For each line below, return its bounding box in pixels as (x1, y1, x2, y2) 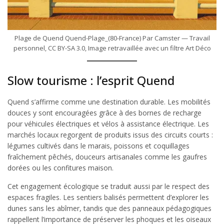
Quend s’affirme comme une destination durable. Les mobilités (7, 97, 210, 107)
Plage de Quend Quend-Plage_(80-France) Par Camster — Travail (14, 33, 210, 43)
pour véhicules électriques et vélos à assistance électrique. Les (7, 119, 209, 129)
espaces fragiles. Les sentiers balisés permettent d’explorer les (7, 192, 209, 202)
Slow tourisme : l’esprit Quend (7, 72, 174, 89)
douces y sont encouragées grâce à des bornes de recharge (7, 108, 201, 118)
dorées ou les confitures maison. (7, 163, 113, 173)
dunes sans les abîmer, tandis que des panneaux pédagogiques (7, 203, 211, 213)
